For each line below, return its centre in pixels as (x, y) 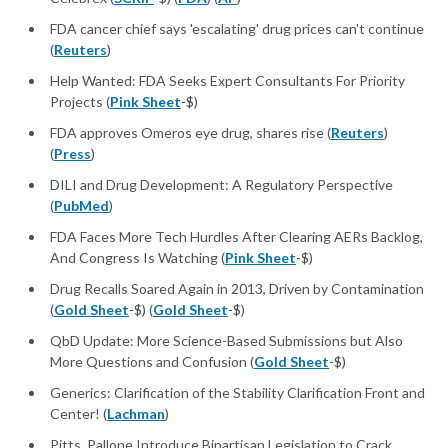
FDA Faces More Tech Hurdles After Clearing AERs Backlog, (236, 237)
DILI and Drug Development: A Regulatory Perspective (221, 185)
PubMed (81, 206)
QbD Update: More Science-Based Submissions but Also (226, 341)
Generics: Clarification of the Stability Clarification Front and (237, 393)
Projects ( (80, 102)
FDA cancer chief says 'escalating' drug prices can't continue (237, 29)
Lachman (136, 414)
